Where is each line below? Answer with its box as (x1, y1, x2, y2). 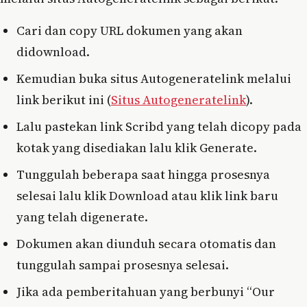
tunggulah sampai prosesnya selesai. (16, 256, 229, 273)
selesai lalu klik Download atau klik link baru (16, 186, 278, 204)
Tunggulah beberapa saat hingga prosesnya (16, 165, 270, 183)
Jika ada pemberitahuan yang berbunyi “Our (16, 282, 275, 300)
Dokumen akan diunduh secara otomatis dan (16, 234, 276, 252)
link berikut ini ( (16, 90, 111, 108)
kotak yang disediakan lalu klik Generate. (16, 138, 257, 156)
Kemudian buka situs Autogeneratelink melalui (16, 69, 291, 87)
